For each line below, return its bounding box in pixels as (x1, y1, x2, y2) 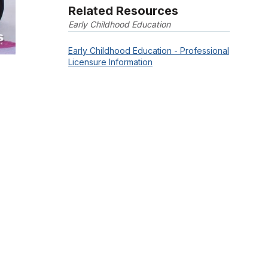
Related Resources (68, 3, 178, 18)
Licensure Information (68, 57, 153, 68)
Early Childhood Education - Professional (68, 45, 229, 56)
